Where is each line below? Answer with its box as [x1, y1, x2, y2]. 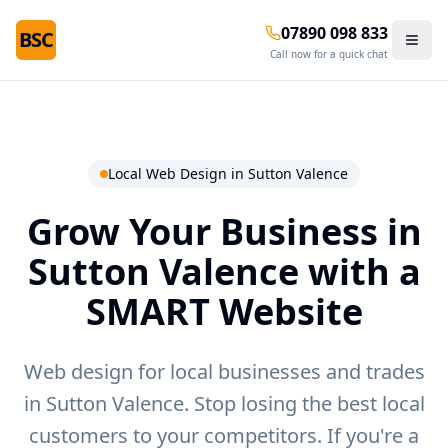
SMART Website [85, 287, 363, 336]
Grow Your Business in [26, 207, 422, 256]
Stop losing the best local [188, 390, 425, 417]
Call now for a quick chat [270, 47, 388, 61]
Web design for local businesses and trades [23, 358, 425, 385]
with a [298, 247, 421, 296]
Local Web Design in [108, 164, 248, 183]
